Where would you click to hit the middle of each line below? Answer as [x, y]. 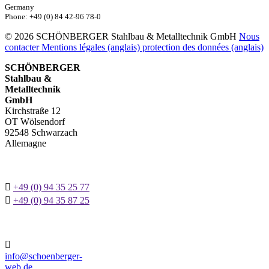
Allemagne [26, 144]
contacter [23, 47]
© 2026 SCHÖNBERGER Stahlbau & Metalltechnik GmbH [122, 37]
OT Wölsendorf [35, 122]
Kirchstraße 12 [33, 111]
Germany [20, 7]
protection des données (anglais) [203, 47]
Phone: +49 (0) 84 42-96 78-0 [53, 17]
